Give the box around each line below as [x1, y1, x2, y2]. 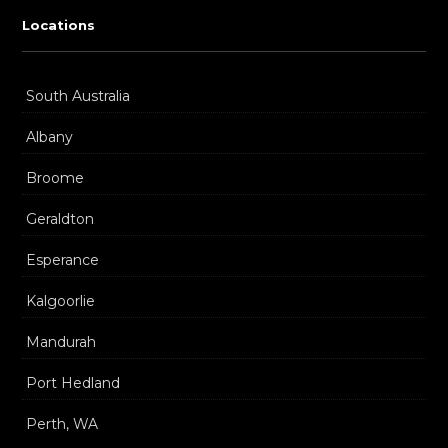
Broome [25, 169, 84, 187]
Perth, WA [25, 415, 99, 433]
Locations [21, 17, 95, 33]
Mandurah [25, 333, 97, 351]
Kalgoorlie [25, 292, 96, 310]
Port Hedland [25, 374, 121, 392]
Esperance [25, 251, 100, 269]
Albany [25, 128, 73, 146]
